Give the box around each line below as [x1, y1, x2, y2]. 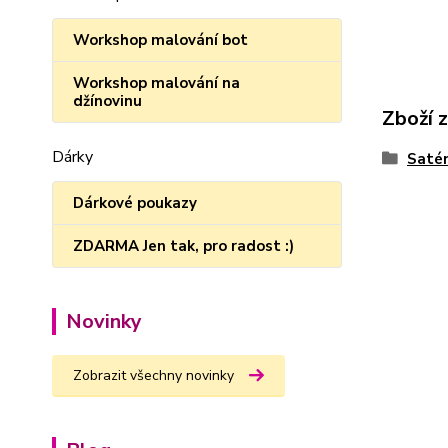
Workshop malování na [73, 73, 240, 93]
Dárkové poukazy [73, 193, 197, 213]
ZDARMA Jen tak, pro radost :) [73, 236, 294, 256]
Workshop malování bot [73, 30, 248, 50]
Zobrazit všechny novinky [73, 366, 234, 385]
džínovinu [73, 91, 142, 111]
